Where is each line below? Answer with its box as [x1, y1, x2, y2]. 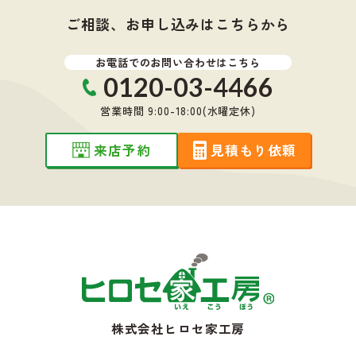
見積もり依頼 [211, 141, 296, 161]
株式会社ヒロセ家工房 [110, 319, 246, 337]
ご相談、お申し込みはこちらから [65, 14, 291, 35]
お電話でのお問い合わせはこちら [95, 55, 261, 71]
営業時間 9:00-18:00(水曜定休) [100, 103, 256, 119]
